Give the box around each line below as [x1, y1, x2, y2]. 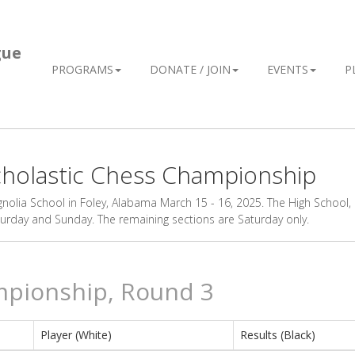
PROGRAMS [52, 62, 113, 77]
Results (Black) [240, 327, 315, 342]
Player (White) [40, 327, 112, 342]
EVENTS [267, 62, 308, 77]
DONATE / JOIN [150, 62, 231, 77]
